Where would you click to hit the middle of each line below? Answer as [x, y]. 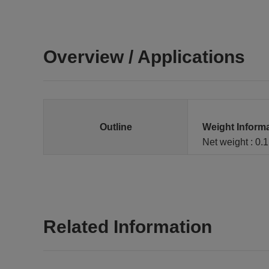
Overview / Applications [144, 57]
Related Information [128, 227]
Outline [116, 127]
